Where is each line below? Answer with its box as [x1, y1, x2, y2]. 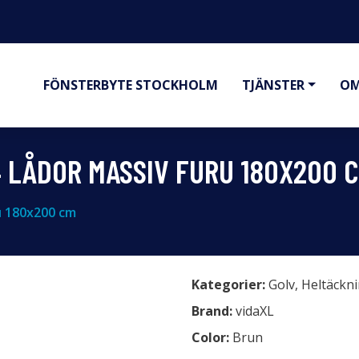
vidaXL [236, 302, 274, 320]
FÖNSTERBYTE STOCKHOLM [43, 76, 219, 94]
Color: [192, 329, 232, 346]
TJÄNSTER [242, 76, 305, 94]
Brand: [192, 302, 236, 320]
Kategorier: [192, 276, 265, 293]
